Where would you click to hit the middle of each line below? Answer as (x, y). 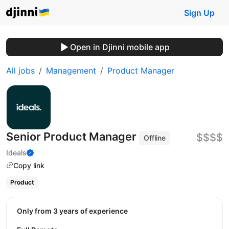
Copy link (29, 165)
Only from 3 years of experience (75, 211)
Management (71, 71)
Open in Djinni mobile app (120, 47)
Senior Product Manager (73, 136)
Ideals (16, 152)
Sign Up (199, 13)
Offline (155, 138)
